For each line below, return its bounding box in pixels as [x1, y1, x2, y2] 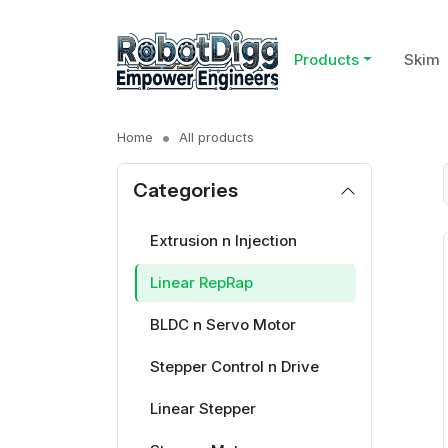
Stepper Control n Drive [149, 357, 319, 376]
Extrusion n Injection [149, 231, 297, 250]
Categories [133, 178, 238, 202]
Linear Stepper [149, 399, 256, 418]
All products [179, 129, 254, 145]
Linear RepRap [149, 273, 253, 292]
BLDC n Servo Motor [149, 315, 296, 334]
